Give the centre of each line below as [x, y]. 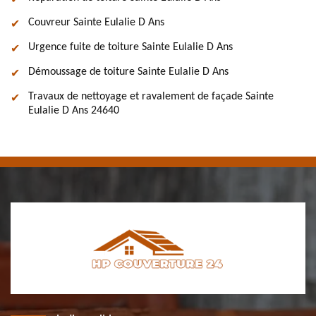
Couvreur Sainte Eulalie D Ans [96, 23]
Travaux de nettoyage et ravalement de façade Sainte [151, 97]
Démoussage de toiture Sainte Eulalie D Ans [128, 72]
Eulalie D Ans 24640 [74, 111]
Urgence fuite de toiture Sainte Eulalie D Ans [130, 47]
